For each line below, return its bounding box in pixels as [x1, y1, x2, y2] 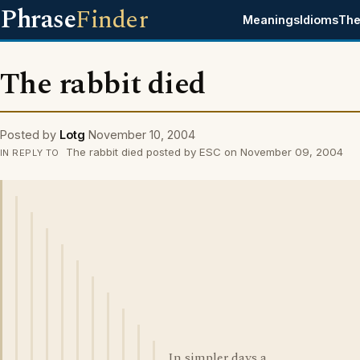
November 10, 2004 [88, 128, 195, 141]
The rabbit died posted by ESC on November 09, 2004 [62, 145, 343, 158]
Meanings [243, 13, 301, 27]
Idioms [300, 13, 339, 27]
